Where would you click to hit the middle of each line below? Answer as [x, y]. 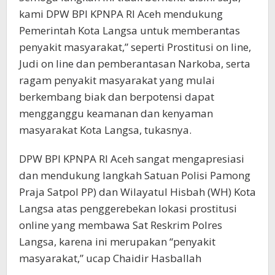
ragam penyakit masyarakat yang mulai [117, 80]
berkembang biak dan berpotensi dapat [117, 97]
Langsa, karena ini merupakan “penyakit [117, 242]
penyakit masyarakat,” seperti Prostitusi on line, [135, 47]
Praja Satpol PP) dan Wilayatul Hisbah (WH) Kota [137, 192]
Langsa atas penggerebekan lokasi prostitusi [128, 209]
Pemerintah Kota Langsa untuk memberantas [130, 31]
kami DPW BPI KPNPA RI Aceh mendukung [121, 14]
